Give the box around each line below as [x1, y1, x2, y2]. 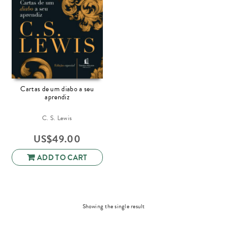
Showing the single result [82, 202, 145, 211]
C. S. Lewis [42, 112, 72, 123]
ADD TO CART [37, 152, 88, 164]
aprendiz [45, 91, 69, 102]
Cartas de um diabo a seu [20, 83, 94, 94]
